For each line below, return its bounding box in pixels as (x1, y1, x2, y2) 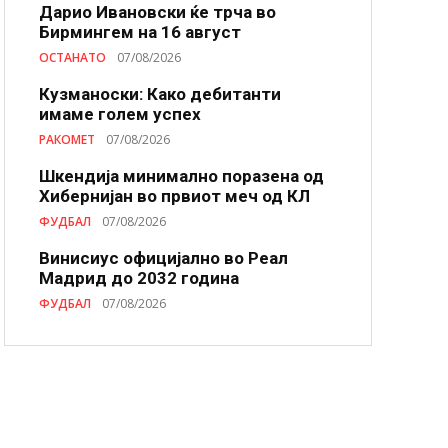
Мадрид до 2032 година (39, 268, 239, 288)
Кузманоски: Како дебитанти (39, 84, 281, 104)
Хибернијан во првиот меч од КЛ (39, 186, 310, 206)
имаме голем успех (39, 104, 201, 124)
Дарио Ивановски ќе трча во (39, 2, 276, 22)
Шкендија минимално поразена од (39, 166, 324, 186)
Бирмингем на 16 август (39, 22, 241, 42)
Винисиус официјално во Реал (39, 248, 288, 268)
